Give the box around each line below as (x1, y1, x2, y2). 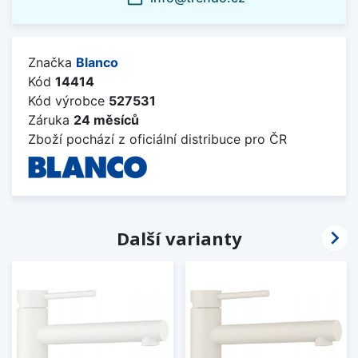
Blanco (76, 54, 118, 71)
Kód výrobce (28, 93, 109, 109)
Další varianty (116, 226, 242, 251)
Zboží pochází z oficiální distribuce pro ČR (28, 131, 287, 148)
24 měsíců (74, 112, 139, 129)
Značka (28, 54, 76, 71)
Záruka (28, 112, 74, 129)
